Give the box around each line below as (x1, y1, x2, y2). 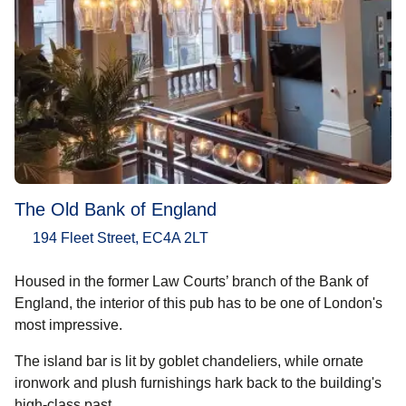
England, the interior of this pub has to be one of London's (14, 295, 382, 311)
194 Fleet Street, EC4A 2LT (33, 229, 208, 246)
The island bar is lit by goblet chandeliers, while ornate (14, 353, 363, 369)
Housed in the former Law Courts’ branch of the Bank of (14, 273, 368, 289)
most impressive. (14, 316, 122, 333)
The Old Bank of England (14, 198, 217, 219)
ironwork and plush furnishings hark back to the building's (14, 374, 382, 391)
